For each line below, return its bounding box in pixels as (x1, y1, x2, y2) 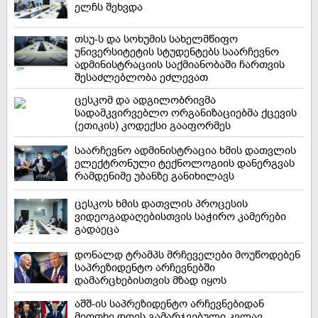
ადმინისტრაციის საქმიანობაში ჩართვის (75, 57, 285, 72)
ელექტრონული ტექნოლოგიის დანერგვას (75, 156, 295, 171)
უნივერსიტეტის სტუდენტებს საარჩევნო (75, 45, 279, 60)
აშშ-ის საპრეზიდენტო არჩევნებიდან (75, 297, 264, 312)
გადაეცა (75, 222, 119, 237)
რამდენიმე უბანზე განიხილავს (75, 169, 234, 184)
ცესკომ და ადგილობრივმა (75, 93, 216, 108)
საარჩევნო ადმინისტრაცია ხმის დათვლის (75, 143, 296, 158)
